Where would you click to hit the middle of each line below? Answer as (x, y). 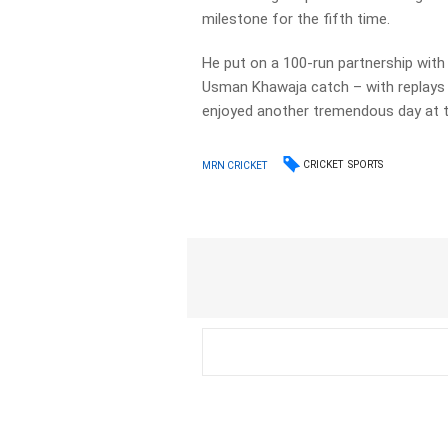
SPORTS (366, 164)
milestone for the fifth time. (296, 19)
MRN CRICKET (235, 165)
